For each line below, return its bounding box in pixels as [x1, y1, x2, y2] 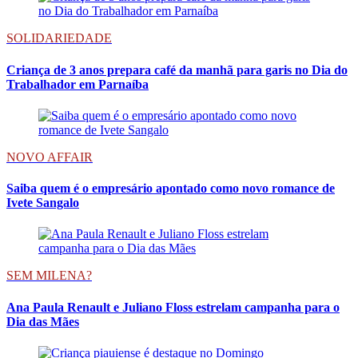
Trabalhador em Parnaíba [6, 77, 149, 91]
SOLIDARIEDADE [6, 31, 112, 46]
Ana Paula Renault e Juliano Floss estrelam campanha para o [6, 300, 340, 314]
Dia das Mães [6, 314, 79, 328]
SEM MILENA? [6, 268, 92, 283]
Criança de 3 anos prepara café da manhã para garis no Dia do [6, 62, 348, 77]
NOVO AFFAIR [6, 149, 93, 164]
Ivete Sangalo [6, 196, 79, 210]
